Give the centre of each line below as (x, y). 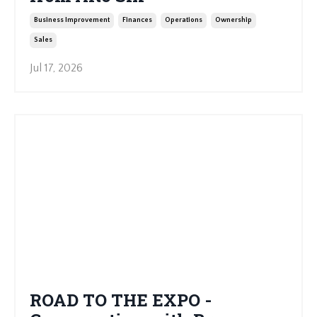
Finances (137, 21)
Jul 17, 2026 (56, 68)
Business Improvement (72, 21)
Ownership (234, 21)
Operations (184, 21)
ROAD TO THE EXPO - (121, 300)
